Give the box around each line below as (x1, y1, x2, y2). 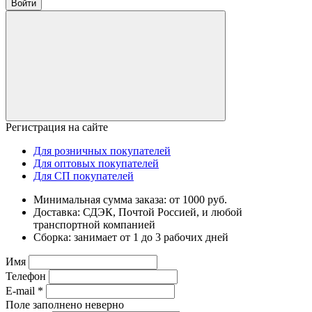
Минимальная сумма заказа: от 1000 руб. (33, 193, 227, 205)
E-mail (6, 284, 38, 297)
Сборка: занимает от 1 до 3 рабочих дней (33, 231, 228, 243)
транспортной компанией (33, 218, 155, 231)
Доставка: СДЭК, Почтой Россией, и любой (33, 205, 242, 218)
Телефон (6, 270, 46, 282)
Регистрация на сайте (6, 120, 108, 133)
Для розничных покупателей (33, 144, 171, 157)
